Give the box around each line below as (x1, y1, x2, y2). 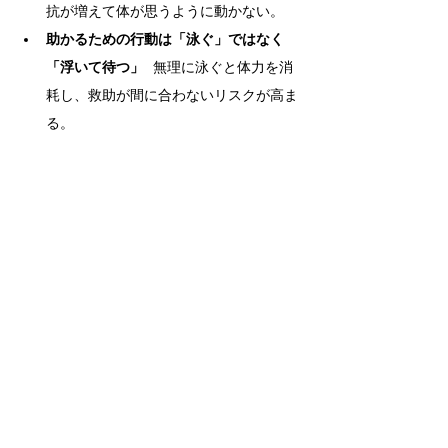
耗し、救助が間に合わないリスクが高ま (46, 88, 298, 105)
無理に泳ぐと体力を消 (144, 60, 293, 77)
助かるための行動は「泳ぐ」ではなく (46, 32, 284, 49)
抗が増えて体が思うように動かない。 (46, 4, 284, 21)
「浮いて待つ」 (46, 60, 144, 77)
